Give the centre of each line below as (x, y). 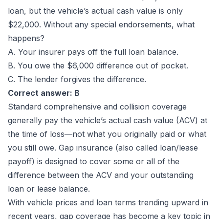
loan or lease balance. (49, 189)
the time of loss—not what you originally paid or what (107, 134)
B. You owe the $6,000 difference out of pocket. (98, 66)
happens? (26, 38)
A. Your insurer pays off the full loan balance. (93, 52)
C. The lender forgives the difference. (77, 79)
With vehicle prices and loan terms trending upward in (108, 202)
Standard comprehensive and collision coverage (97, 107)
